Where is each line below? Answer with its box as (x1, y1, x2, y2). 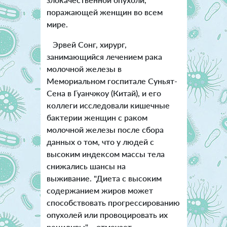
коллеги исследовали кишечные (46, 100, 170, 110)
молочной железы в (46, 63, 122, 73)
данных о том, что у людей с (46, 136, 154, 146)
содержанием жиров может (46, 185, 153, 195)
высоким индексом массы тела (46, 148, 165, 159)
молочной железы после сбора (46, 124, 164, 134)
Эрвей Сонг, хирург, (46, 39, 127, 49)
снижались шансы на (46, 161, 126, 171)
